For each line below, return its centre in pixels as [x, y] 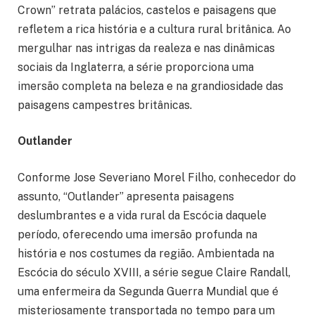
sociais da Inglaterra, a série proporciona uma [136, 67]
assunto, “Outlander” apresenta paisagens [126, 196]
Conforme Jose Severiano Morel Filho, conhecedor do [157, 177]
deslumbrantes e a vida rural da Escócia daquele [142, 215]
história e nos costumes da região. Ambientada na [146, 253]
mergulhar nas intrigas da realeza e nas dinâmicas [146, 48]
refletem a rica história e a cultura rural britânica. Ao [154, 29]
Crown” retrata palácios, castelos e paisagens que [147, 10]
